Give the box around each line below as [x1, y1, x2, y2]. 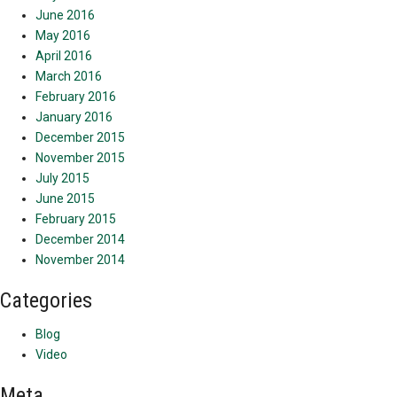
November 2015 [35, 151, 125, 166]
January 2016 [35, 110, 113, 125]
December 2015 [35, 130, 125, 145]
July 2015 [35, 171, 90, 186]
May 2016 [35, 28, 90, 43]
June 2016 [35, 8, 95, 23]
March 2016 [35, 69, 102, 84]
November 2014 [35, 253, 125, 268]
